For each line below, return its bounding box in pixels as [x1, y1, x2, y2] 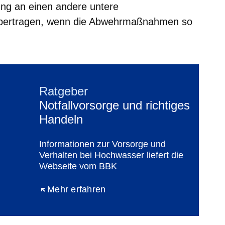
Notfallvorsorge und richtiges [39, 98, 190, 112]
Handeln [39, 112, 83, 126]
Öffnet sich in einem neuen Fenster [39, 184, 184, 194]
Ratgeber [39, 84, 88, 98]
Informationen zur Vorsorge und [39, 139, 166, 149]
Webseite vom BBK [39, 161, 117, 171]
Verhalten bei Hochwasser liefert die [39, 150, 183, 160]
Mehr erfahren [47, 184, 106, 194]
